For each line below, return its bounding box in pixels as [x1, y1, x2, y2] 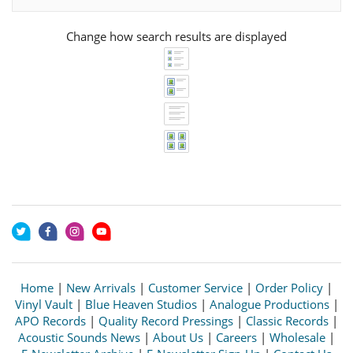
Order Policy [255, 280, 323, 295]
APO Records [15, 313, 86, 329]
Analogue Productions [209, 296, 329, 312]
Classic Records [246, 313, 329, 329]
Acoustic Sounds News [18, 329, 140, 345]
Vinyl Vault [14, 296, 72, 312]
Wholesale [269, 329, 325, 345]
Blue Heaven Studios [84, 296, 197, 312]
